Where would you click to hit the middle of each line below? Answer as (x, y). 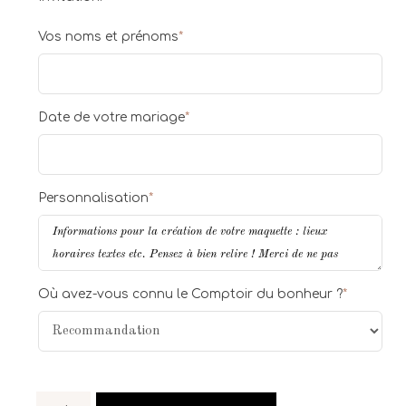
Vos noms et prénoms (109, 37)
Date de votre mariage (112, 118)
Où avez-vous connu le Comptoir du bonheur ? (191, 295)
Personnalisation (94, 198)
